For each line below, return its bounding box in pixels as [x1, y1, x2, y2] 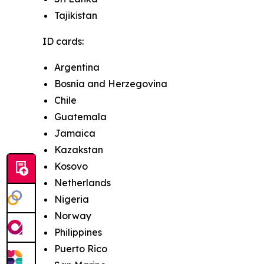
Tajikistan [54, 9, 97, 21]
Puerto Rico [54, 242, 107, 255]
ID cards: [42, 35, 84, 47]
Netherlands [54, 176, 111, 189]
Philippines [54, 226, 102, 238]
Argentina [54, 61, 100, 73]
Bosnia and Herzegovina [54, 77, 167, 90]
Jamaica [54, 127, 95, 139]
